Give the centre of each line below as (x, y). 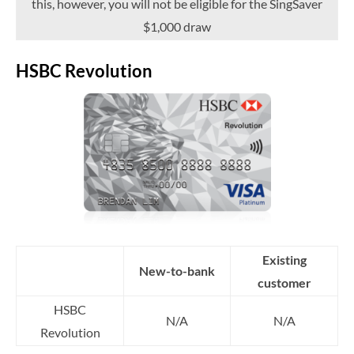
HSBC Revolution (84, 70)
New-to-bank (177, 271)
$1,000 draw (177, 26)
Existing (284, 260)
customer (284, 283)
